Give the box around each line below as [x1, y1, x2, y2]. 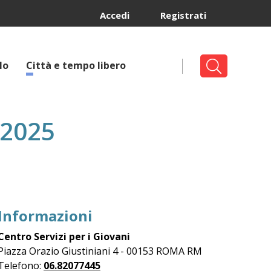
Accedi [100, 9, 129, 21]
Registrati [160, 9, 206, 21]
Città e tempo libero [26, 59, 126, 72]
